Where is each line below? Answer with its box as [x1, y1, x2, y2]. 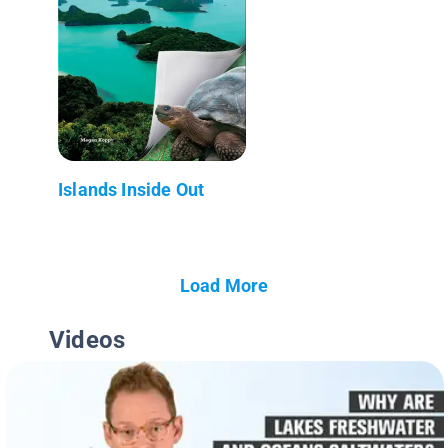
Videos [49, 325, 126, 354]
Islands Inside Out [58, 178, 205, 200]
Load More [179, 274, 269, 296]
